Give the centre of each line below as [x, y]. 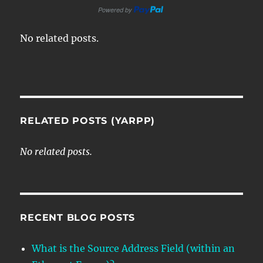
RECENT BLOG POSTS [78, 217]
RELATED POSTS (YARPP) [88, 120]
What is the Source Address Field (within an [134, 248]
